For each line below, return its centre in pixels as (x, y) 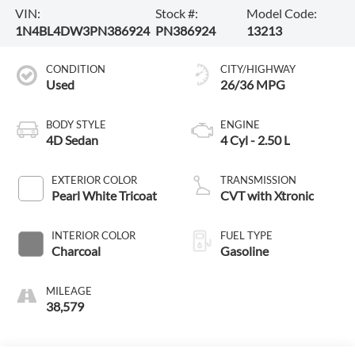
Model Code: (281, 13)
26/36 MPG (253, 84)
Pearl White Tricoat (104, 195)
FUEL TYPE (246, 235)
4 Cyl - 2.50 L (255, 139)
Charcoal (76, 250)
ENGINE (240, 124)
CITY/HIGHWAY (258, 69)
